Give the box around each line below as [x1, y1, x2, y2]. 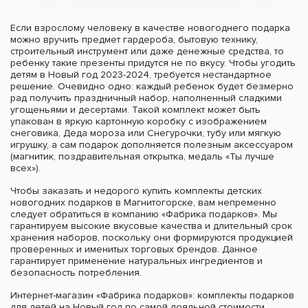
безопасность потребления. [10, 267, 142, 278]
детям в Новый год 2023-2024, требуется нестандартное [10, 69, 272, 80]
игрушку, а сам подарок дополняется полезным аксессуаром [10, 139, 293, 151]
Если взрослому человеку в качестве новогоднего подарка [10, 22, 290, 34]
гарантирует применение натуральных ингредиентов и [10, 255, 263, 267]
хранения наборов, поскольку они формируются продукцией [10, 232, 293, 243]
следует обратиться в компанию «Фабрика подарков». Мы [10, 208, 277, 220]
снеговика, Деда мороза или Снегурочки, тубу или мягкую [10, 127, 281, 139]
